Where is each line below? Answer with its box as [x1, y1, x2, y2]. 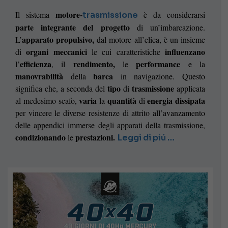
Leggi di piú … [118, 132, 175, 144]
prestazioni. [75, 131, 115, 144]
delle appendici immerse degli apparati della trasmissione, [15, 120, 205, 131]
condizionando [15, 131, 66, 144]
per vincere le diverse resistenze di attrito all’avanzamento [15, 107, 205, 119]
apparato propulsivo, [22, 34, 95, 46]
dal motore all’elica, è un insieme [94, 34, 206, 45]
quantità [107, 95, 136, 107]
